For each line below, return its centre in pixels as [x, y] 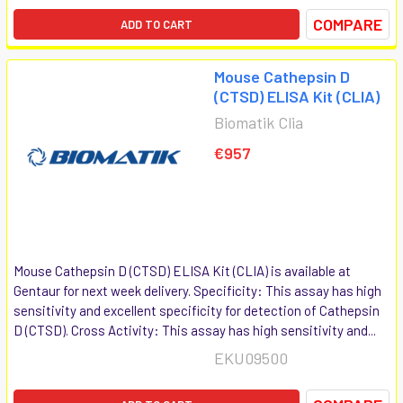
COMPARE [348, 24]
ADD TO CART [157, 24]
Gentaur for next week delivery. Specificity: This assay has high [197, 290]
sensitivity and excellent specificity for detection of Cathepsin [197, 310]
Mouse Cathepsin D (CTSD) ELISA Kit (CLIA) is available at [182, 270]
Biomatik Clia [259, 122]
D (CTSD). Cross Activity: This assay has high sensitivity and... [195, 330]
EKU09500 [251, 358]
